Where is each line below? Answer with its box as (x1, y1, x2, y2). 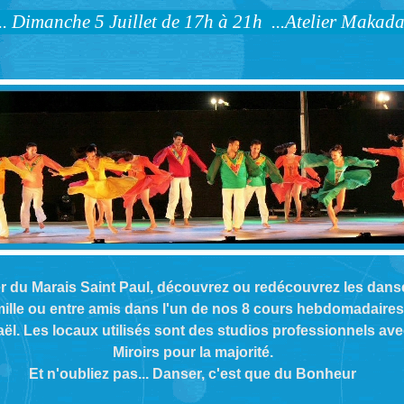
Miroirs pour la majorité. (112, 344, 273, 360)
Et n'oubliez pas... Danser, (29, 366, 208, 381)
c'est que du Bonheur (208, 366, 356, 381)
